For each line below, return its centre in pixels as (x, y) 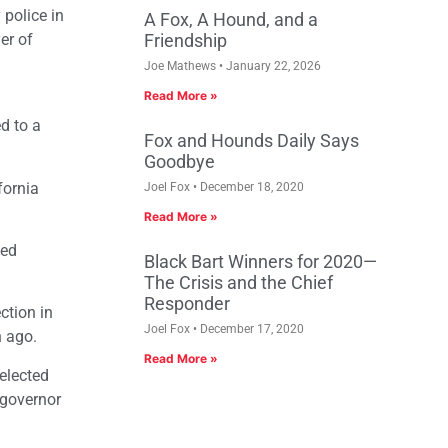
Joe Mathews (181, 66)
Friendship (185, 41)
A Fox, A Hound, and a (231, 20)
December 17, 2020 (250, 329)
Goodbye (179, 162)
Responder (187, 304)
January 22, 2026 (272, 66)
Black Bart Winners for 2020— (260, 262)
